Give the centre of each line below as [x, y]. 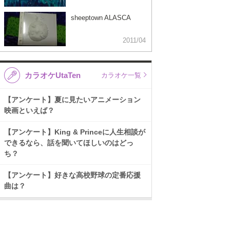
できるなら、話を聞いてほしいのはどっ [69, 143]
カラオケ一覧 [121, 75]
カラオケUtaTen [53, 75]
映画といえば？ [29, 110]
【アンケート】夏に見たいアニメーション [72, 100]
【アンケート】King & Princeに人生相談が [75, 132]
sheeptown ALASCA [101, 17]
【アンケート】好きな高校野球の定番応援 [72, 175]
